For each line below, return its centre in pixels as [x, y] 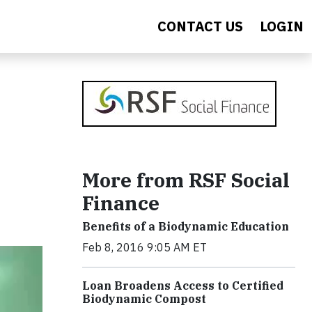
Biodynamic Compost [144, 299]
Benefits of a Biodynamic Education [186, 226]
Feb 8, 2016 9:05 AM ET [145, 247]
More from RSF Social [186, 180]
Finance [121, 203]
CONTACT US [200, 26]
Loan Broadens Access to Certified [183, 286]
